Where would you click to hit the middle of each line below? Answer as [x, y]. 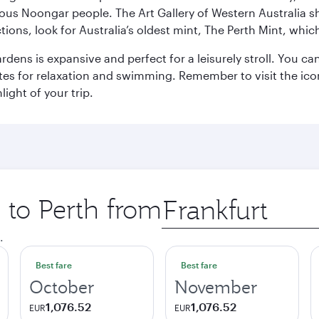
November [216, 287]
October [62, 287]
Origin [178, 200]
